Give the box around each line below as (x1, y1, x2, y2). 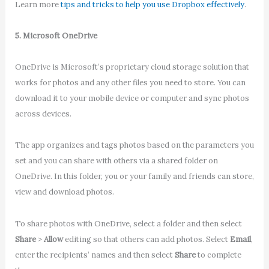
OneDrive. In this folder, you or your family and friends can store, (14, 171, 254, 182)
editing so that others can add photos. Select (62, 234, 230, 244)
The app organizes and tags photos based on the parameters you (14, 140, 254, 151)
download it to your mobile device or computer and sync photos (14, 93, 249, 104)
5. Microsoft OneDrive (14, 31, 97, 41)
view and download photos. (14, 187, 114, 198)
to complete (197, 249, 241, 260)
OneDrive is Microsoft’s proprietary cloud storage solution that (14, 62, 249, 73)
